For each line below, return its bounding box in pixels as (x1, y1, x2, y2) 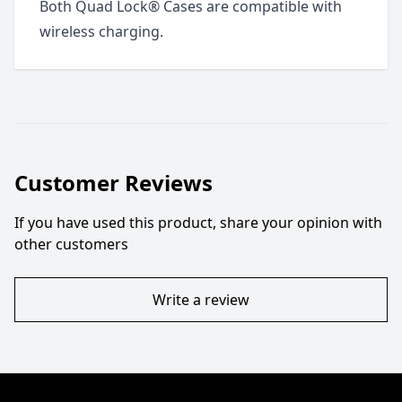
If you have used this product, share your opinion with (14, 213, 382, 232)
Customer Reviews (14, 168, 213, 197)
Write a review (153, 290, 249, 310)
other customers (14, 234, 128, 254)
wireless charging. (39, 22, 163, 41)
